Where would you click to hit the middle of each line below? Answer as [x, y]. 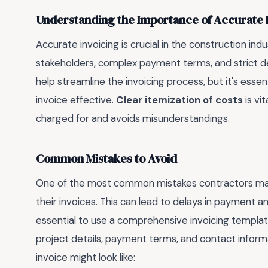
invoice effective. [76, 100]
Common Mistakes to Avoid [106, 159]
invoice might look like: [86, 258]
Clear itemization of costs [179, 100]
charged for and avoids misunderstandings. [133, 119]
